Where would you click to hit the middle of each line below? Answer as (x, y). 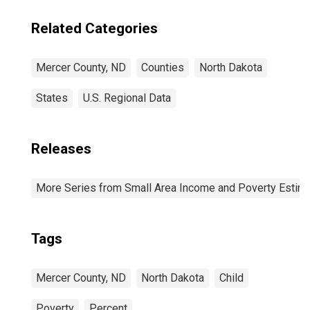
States (52, 98)
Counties (163, 67)
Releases (61, 149)
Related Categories (94, 28)
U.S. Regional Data (127, 98)
